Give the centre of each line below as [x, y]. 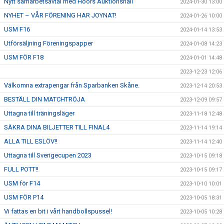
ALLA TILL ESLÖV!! [31, 141]
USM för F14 [22, 183]
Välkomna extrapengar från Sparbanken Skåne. [72, 85]
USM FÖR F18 [24, 57]
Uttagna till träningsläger [39, 113]
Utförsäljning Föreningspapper [48, 43]
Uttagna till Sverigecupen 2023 [48, 155]
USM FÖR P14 [24, 197]
